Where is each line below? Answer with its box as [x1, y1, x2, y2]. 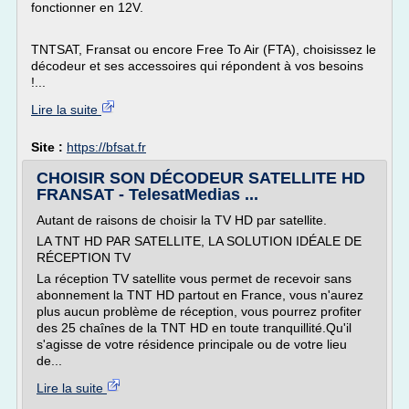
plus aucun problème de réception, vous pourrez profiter [37, 304, 362, 319]
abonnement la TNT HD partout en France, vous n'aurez [37, 288, 363, 302]
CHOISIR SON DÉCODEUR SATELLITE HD [37, 169, 365, 187]
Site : [31, 140, 67, 154]
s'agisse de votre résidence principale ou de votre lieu [37, 337, 347, 351]
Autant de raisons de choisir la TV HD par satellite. [37, 213, 327, 227]
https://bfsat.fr [67, 140, 146, 154]
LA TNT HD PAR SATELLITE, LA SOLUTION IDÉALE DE [37, 234, 362, 248]
